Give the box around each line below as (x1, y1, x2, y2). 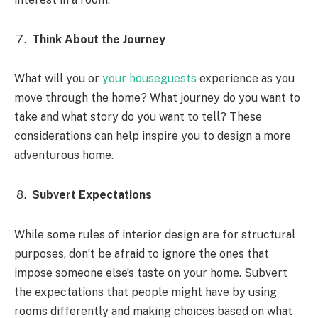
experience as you (197, 72, 295, 86)
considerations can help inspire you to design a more (14, 129, 291, 143)
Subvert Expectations (32, 187, 152, 202)
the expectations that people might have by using (14, 285, 277, 299)
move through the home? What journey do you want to (14, 91, 300, 105)
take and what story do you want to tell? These (14, 110, 262, 124)
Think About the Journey (32, 32, 165, 46)
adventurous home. (14, 148, 114, 163)
